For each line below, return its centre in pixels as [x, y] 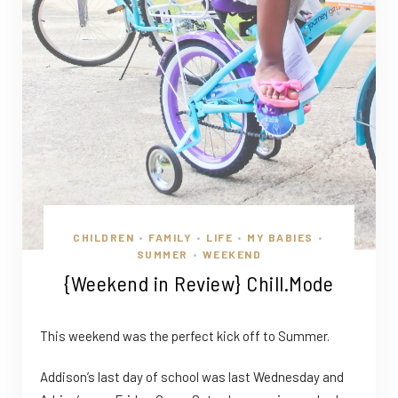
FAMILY [171, 238]
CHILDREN [104, 238]
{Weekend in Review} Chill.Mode [199, 283]
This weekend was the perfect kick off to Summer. [185, 336]
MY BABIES [280, 238]
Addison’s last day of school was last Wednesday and [192, 377]
